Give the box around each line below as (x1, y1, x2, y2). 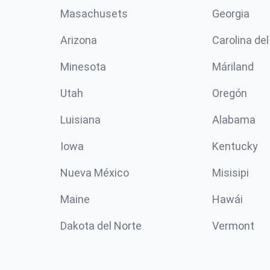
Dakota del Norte (60, 219, 142, 232)
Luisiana (60, 113, 101, 126)
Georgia (212, 7, 250, 20)
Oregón (212, 87, 247, 99)
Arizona (60, 34, 97, 46)
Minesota (60, 60, 106, 73)
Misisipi (212, 166, 249, 179)
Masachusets (60, 7, 128, 20)
